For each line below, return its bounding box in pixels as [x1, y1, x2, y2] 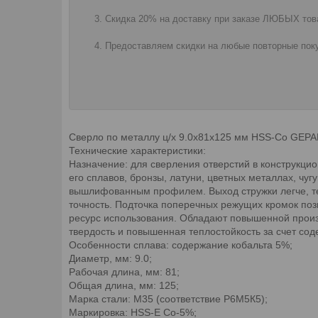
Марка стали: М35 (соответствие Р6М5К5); [69, 292, 268, 305]
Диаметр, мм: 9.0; [69, 252, 152, 264]
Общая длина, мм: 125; [69, 279, 179, 291]
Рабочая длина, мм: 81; [69, 265, 180, 278]
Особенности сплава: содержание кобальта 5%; [69, 238, 292, 251]
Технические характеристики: [69, 144, 206, 156]
